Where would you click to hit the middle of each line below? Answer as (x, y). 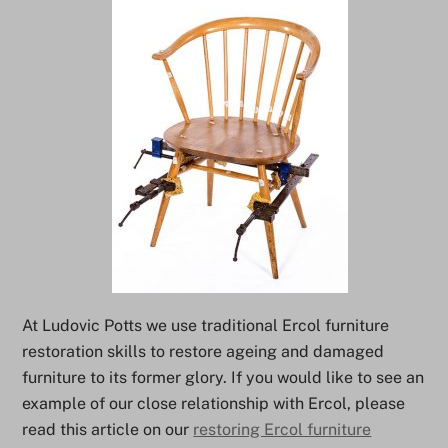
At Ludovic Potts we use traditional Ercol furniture (206, 325)
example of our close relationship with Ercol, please (214, 403)
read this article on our (108, 429)
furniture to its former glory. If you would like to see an (223, 377)
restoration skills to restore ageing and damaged (203, 351)
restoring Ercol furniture (282, 429)
